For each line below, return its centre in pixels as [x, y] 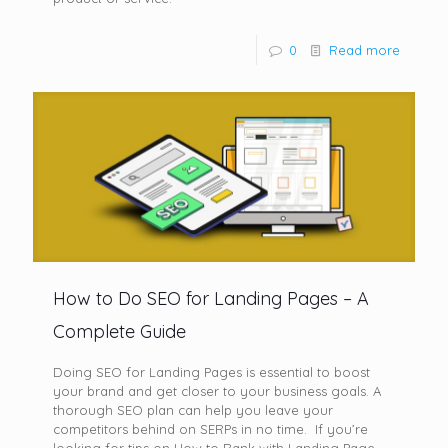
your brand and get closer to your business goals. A [217, 391]
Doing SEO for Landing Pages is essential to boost [211, 372]
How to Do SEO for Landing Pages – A [211, 299]
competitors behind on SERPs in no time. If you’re [210, 429]
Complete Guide [119, 332]
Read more [364, 50]
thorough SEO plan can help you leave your [193, 410]
